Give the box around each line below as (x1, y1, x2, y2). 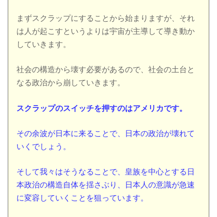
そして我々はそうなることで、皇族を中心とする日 (16, 167, 195, 176)
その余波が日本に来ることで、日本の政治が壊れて (16, 129, 195, 138)
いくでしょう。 (16, 142, 71, 151)
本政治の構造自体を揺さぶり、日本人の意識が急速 (16, 180, 195, 189)
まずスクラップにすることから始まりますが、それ (16, 14, 195, 23)
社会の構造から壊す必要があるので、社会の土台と (16, 65, 195, 74)
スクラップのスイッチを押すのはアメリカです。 (16, 104, 187, 112)
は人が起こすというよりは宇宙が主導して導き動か (16, 27, 195, 36)
